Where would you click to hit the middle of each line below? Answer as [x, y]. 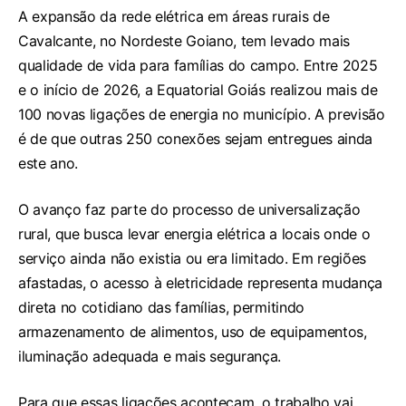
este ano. [48, 164]
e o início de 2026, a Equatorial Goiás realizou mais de [198, 90]
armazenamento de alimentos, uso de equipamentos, [193, 332]
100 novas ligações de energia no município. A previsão [202, 115]
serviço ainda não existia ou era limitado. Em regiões [193, 259]
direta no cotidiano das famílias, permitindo [161, 308]
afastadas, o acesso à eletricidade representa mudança [201, 283]
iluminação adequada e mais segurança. [150, 357]
